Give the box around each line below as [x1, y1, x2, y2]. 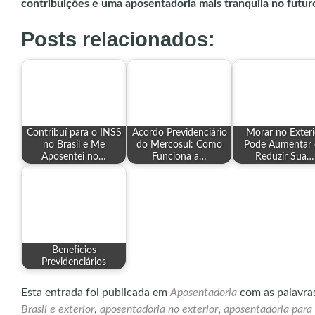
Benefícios [51, 245, 96, 256]
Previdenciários [41, 257, 106, 268]
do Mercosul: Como [136, 139, 222, 150]
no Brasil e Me [43, 139, 105, 150]
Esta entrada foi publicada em [21, 287, 170, 298]
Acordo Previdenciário [131, 127, 227, 139]
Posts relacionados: [21, 28, 215, 51]
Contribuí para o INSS [26, 127, 122, 139]
